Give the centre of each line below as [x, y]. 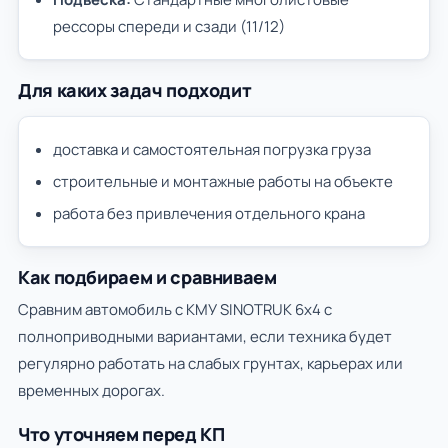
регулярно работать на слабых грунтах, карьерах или [210, 363]
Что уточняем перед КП [121, 434]
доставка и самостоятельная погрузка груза [212, 149]
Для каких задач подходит [135, 90]
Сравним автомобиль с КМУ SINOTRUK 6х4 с [175, 309]
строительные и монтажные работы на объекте [223, 181]
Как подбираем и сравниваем [147, 277]
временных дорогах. [91, 390]
